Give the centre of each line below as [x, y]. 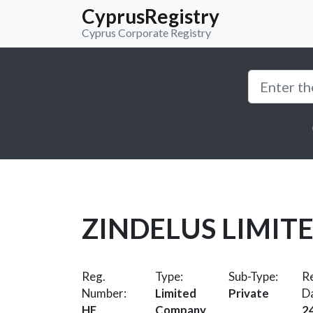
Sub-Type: [253, 276]
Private [249, 293]
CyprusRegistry [151, 16]
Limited [176, 293]
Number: [104, 293]
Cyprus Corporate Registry [146, 32]
